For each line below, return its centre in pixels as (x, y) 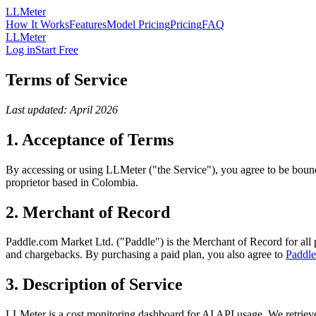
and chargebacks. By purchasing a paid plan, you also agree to (146, 255)
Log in (20, 50)
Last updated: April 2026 (62, 109)
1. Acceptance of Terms (90, 139)
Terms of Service (67, 79)
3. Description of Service (94, 285)
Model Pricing (138, 24)
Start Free (57, 50)
